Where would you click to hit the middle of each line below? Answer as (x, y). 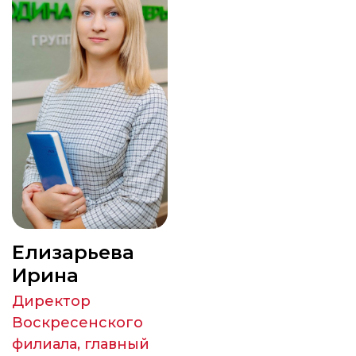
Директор (51, 301)
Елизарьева (73, 252)
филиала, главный (81, 344)
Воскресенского (77, 323)
